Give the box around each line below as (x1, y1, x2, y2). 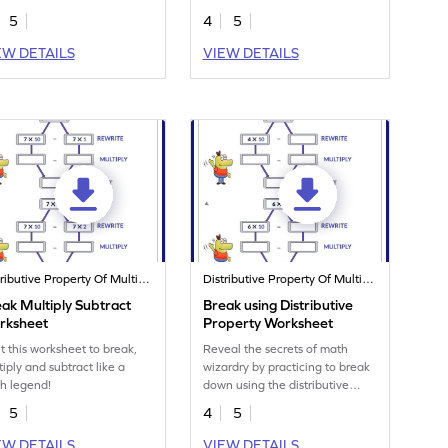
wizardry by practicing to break (203, 360, 371, 375)
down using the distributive (203, 378, 350, 393)
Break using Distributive (203, 297, 354, 314)
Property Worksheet (203, 315, 334, 332)
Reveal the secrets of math (203, 342, 349, 357)
